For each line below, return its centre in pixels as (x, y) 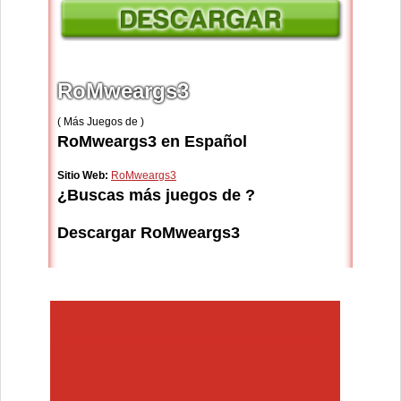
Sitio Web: (83, 176)
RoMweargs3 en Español (152, 142)
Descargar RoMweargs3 (149, 233)
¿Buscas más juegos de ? (156, 196)
